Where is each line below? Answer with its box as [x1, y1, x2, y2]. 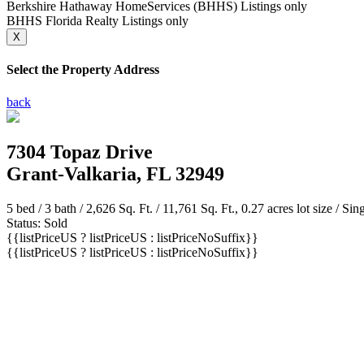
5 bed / [6, 201, 45, 216]
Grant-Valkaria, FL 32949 [6, 163, 224, 185]
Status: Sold [6, 216, 67, 231]
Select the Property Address [6, 63, 159, 77]
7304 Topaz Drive [6, 141, 153, 163]
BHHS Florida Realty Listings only [6, 14, 188, 28]
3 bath [45, 201, 76, 216]
